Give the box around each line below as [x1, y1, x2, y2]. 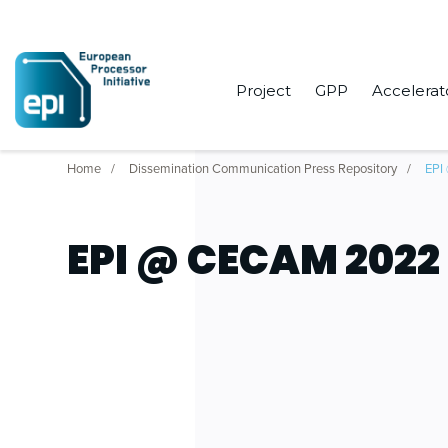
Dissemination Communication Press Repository [129, 160, 398, 177]
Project [236, 81, 291, 101]
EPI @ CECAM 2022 [67, 231, 441, 288]
